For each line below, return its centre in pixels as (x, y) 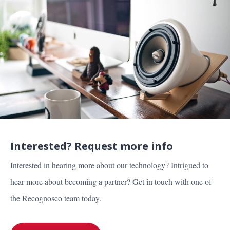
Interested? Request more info (92, 146)
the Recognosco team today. (56, 198)
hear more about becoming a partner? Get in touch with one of (111, 182)
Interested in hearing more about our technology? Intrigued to (109, 165)
